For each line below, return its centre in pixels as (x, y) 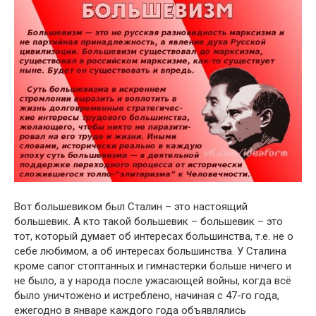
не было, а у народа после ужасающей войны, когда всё (153, 280)
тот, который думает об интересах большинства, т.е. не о (154, 236)
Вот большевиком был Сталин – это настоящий (131, 206)
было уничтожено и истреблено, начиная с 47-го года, (147, 295)
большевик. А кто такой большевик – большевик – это (148, 221)
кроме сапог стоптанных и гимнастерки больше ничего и (153, 266)
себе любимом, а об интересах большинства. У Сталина (150, 251)
